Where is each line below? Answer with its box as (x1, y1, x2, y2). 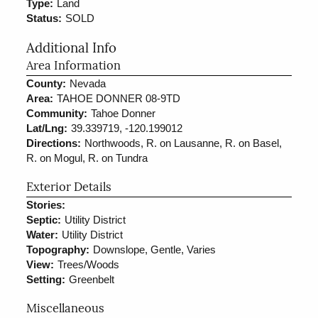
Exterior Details (26, 182, 112, 194)
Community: (26, 106, 88, 119)
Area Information (26, 60, 121, 72)
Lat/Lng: (26, 121, 68, 134)
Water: (26, 228, 59, 241)
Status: (26, 11, 62, 24)
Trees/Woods (57, 258, 120, 270)
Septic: (26, 213, 62, 226)
